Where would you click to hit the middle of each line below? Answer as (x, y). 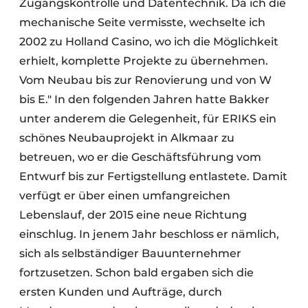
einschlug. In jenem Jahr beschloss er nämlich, (149, 234)
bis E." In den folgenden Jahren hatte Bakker (144, 99)
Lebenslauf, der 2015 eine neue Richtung (133, 214)
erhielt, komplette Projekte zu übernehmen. (144, 60)
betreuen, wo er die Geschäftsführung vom (140, 157)
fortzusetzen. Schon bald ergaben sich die (136, 272)
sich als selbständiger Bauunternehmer (130, 253)
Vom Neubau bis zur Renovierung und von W (145, 80)
